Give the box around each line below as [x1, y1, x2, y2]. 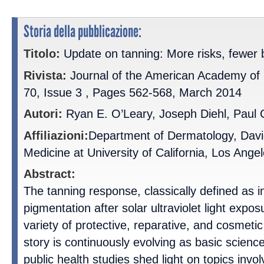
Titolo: [24, 47, 60, 61]
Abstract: [24, 167, 75, 181]
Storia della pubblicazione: [24, 21, 141, 42]
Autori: [24, 107, 62, 121]
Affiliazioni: [24, 128, 88, 142]
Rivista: [24, 68, 67, 82]
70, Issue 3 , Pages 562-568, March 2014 [24, 85, 242, 99]
